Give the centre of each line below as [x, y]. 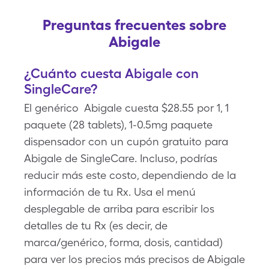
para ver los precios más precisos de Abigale [134, 259]
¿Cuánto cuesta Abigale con [111, 73]
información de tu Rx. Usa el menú [110, 192]
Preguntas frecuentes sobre [134, 25]
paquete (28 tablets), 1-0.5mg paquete [118, 125]
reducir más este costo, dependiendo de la [130, 175]
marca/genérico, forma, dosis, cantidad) [123, 242]
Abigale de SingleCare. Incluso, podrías [121, 158]
